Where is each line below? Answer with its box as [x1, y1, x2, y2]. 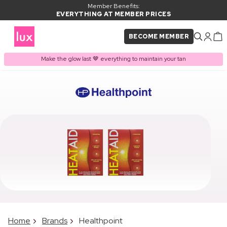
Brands [42, 215, 67, 226]
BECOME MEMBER [128, 32, 189, 41]
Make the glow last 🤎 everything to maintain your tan [41, 55, 186, 63]
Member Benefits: [87, 2, 140, 10]
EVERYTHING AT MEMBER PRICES [56, 10, 171, 18]
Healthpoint [79, 215, 123, 226]
